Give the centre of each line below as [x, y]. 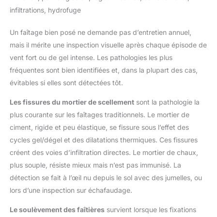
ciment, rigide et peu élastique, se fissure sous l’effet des [99, 127]
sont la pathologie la [167, 102]
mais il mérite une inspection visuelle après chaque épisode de [108, 45]
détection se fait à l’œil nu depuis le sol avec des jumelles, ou [106, 178]
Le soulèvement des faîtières [57, 210]
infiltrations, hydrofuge [45, 10]
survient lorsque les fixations [150, 210]
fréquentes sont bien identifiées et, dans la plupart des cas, [104, 70]
